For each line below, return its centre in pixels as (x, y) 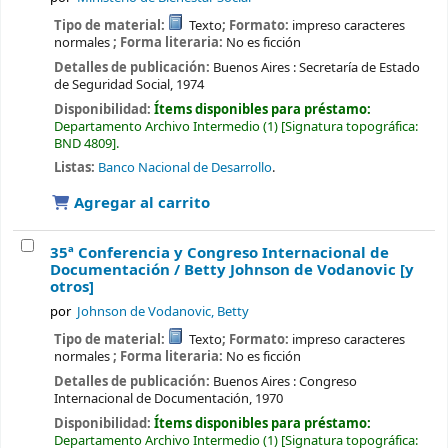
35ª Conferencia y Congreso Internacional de (219, 253)
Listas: (74, 168)
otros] (72, 287)
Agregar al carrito (139, 203)
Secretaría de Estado (359, 67)
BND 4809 (82, 143)
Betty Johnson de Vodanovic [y (299, 270)
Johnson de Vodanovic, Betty (163, 312)
